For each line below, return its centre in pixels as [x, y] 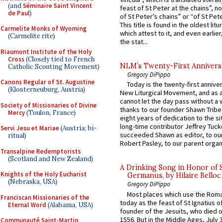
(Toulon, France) [50, 112]
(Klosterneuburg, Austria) [47, 89]
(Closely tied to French [59, 59]
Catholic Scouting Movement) [54, 66]
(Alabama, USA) [70, 205]
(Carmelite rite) [31, 36]
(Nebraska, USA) [33, 182]
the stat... [134, 41]
